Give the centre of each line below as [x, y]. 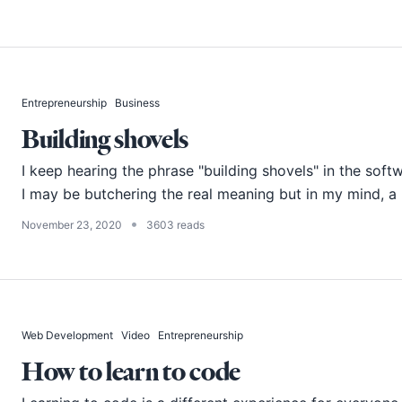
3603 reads [175, 225]
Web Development [67, 336]
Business [137, 103]
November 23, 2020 [72, 225]
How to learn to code [131, 371]
